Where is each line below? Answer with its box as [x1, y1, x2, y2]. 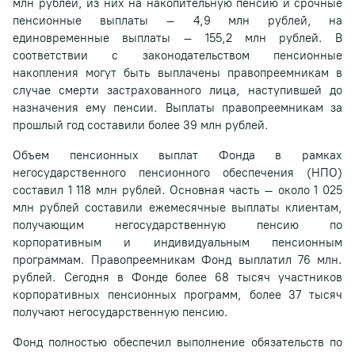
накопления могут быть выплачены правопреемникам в [13, 66, 342, 80]
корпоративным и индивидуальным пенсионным [13, 235, 342, 250]
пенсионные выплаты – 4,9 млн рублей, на [13, 13, 342, 28]
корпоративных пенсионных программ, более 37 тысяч [13, 288, 342, 302]
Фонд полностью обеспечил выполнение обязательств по [13, 335, 342, 349]
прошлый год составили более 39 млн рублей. [13, 118, 269, 132]
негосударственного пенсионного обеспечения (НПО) [13, 166, 342, 180]
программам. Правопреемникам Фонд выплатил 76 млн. [13, 253, 342, 267]
